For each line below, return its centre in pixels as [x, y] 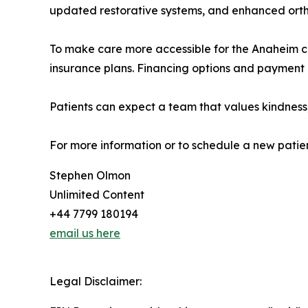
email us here [85, 233]
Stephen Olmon [90, 176]
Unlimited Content [97, 195]
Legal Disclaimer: [96, 282]
